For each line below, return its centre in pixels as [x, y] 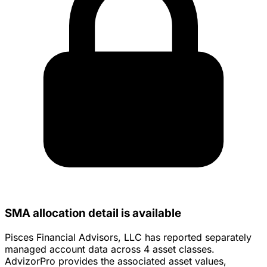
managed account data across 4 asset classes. [110, 249]
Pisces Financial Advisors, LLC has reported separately [128, 237]
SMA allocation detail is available [93, 213]
